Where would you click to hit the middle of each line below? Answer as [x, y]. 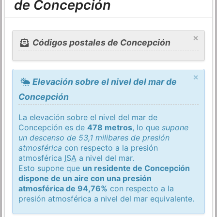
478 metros [110, 127]
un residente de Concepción [136, 168]
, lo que [147, 127]
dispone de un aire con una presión [85, 178]
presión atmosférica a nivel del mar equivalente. [107, 198]
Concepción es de [53, 127]
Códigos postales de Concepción [100, 43]
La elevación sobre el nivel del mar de [88, 117]
